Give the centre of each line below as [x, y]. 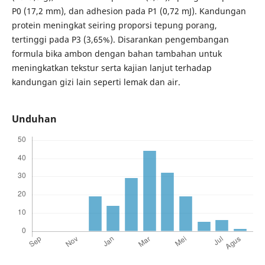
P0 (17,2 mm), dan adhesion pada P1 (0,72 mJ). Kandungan [129, 11]
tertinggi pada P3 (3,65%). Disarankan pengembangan [120, 39]
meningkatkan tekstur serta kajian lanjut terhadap [112, 67]
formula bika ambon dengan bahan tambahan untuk [117, 53]
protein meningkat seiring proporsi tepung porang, [114, 25]
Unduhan [34, 119]
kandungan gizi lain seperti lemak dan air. [96, 82]
